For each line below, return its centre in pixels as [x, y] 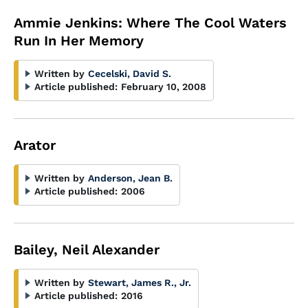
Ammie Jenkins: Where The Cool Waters [150, 23]
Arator [35, 145]
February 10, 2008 [164, 87]
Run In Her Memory [79, 41]
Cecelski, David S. [130, 74]
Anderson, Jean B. [130, 178]
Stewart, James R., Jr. [140, 283]
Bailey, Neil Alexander [87, 250]
